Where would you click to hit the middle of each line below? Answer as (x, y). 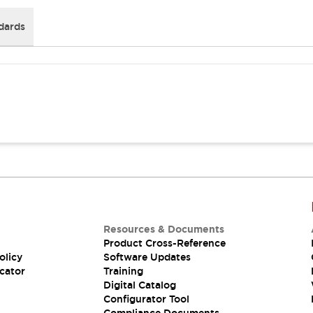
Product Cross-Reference (164, 243)
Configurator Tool (146, 299)
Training (123, 271)
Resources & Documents (163, 229)
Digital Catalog (139, 285)
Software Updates (147, 257)
